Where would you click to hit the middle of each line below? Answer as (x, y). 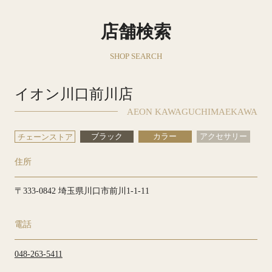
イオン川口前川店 (73, 94)
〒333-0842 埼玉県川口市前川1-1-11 (82, 191)
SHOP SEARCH (136, 56)
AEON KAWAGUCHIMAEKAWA (192, 112)
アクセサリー (223, 136)
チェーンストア (45, 137)
